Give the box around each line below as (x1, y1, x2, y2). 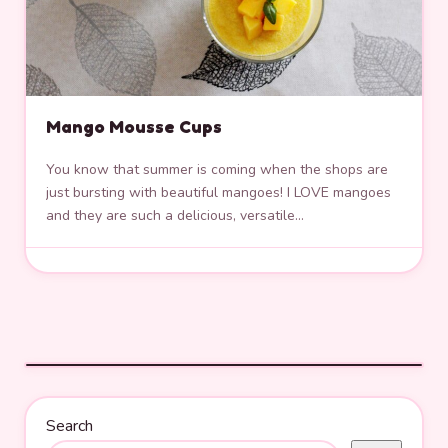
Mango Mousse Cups (46, 116, 222, 138)
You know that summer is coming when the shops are (46, 160, 388, 180)
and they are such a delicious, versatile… (46, 206, 304, 226)
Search (46, 414, 93, 437)
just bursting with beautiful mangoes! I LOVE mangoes (46, 183, 391, 203)
